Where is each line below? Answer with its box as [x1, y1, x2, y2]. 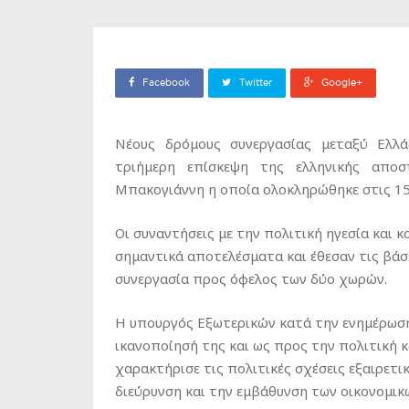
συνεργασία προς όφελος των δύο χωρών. [115, 269, 387, 288]
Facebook [142, 77, 190, 89]
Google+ [321, 77, 362, 89]
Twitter [239, 77, 272, 89]
